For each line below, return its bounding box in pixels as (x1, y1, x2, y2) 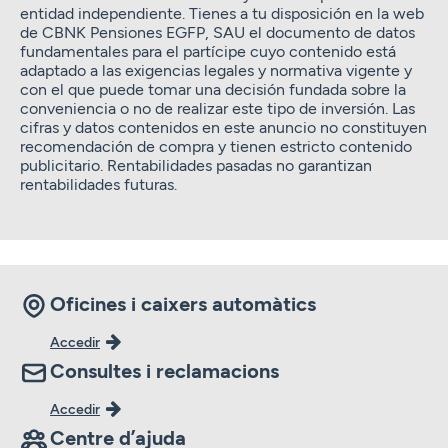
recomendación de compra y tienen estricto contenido (20, 135, 412, 155)
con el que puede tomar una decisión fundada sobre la (20, 78, 406, 98)
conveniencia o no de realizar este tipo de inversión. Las (20, 97, 415, 117)
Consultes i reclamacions (50, 357, 279, 382)
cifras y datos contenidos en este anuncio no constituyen (20, 116, 427, 136)
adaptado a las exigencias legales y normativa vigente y (20, 59, 412, 79)
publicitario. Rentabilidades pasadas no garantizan (20, 154, 372, 174)
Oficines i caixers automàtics (50, 290, 316, 315)
